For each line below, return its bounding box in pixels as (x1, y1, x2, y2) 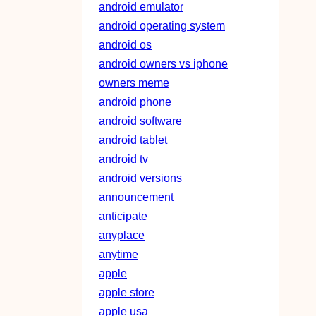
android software (99, 114, 182, 128)
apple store (99, 286, 154, 299)
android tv (99, 152, 148, 166)
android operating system (99, 19, 225, 32)
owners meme (99, 76, 169, 90)
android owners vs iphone (99, 57, 228, 71)
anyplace (99, 229, 145, 242)
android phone (99, 95, 171, 109)
